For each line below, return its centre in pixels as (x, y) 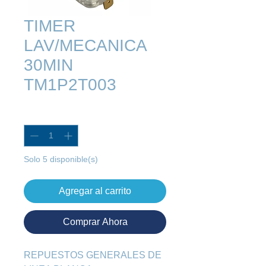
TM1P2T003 (70, 85)
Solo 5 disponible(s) (61, 159)
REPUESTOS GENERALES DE (93, 255)
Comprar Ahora (95, 222)
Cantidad (41, 114)
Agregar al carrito (95, 191)
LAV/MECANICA (85, 46)
